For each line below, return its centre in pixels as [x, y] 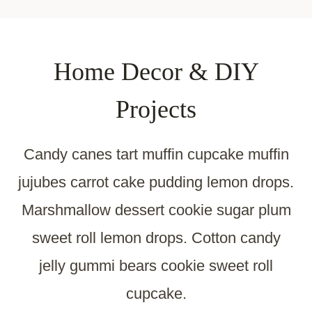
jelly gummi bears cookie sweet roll [156, 266]
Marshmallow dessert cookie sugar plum [156, 210]
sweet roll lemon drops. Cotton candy [156, 238]
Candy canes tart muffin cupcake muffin [156, 155]
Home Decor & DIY [156, 72]
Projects [156, 110]
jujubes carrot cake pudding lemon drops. [156, 182]
